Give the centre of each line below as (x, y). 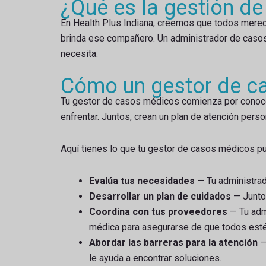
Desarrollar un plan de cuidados (160, 196)
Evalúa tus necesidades (142, 180)
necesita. (79, 53)
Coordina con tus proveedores (158, 211)
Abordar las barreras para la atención (173, 242)
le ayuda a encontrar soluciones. (155, 258)
